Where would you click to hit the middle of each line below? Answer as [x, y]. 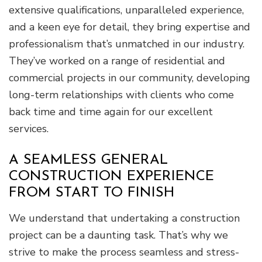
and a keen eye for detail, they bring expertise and [130, 27]
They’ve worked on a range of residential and [117, 61]
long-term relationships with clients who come [121, 94]
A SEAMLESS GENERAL [88, 160]
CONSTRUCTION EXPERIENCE [111, 176]
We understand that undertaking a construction [124, 218]
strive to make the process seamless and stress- [124, 252]
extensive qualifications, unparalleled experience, [126, 10]
